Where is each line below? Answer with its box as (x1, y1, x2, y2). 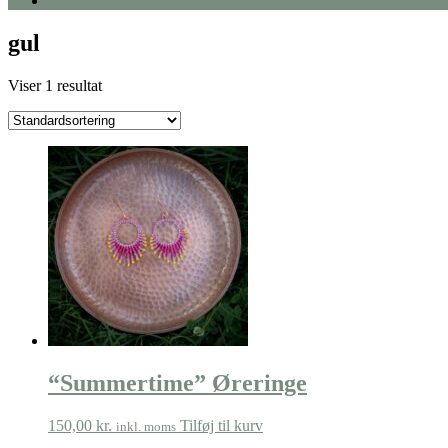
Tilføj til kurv (180, 416, 263, 434)
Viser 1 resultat (8, 76, 102, 94)
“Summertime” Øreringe (48, 369, 307, 396)
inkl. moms (116, 418, 176, 434)
